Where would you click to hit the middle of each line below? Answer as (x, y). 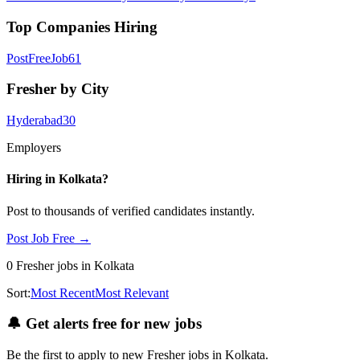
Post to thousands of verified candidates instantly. (131, 211)
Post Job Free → (49, 238)
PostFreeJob (37, 58)
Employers (34, 148)
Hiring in (33, 179)
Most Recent (63, 292)
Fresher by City (58, 89)
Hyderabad (35, 121)
